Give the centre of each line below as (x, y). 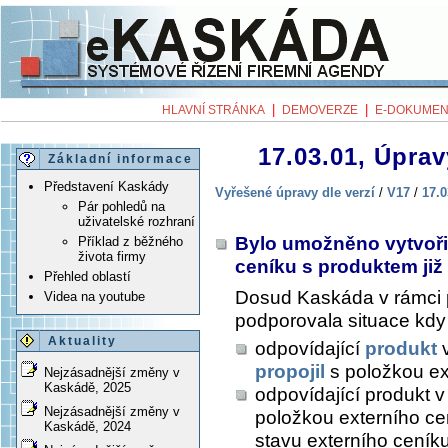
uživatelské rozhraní (136, 222)
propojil (290, 372)
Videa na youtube (94, 297)
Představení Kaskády (106, 187)
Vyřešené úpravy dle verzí (295, 192)
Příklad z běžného (130, 242)
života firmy (112, 257)
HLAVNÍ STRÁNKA (213, 110)
